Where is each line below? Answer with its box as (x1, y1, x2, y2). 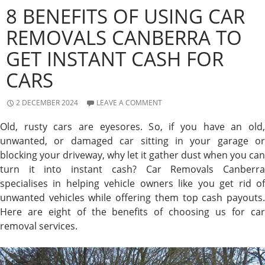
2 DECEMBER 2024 (16, 97, 78, 108)
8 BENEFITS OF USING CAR (6, 2, 245, 30)
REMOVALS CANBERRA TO (6, 24, 242, 51)
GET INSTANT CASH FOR (6, 45, 224, 72)
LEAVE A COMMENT (96, 97, 162, 108)
